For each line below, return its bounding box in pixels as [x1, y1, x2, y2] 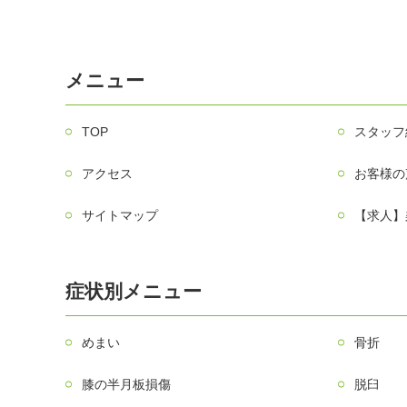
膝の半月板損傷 [82, 376, 172, 392]
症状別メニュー [65, 280, 203, 302]
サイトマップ [82, 207, 159, 223]
